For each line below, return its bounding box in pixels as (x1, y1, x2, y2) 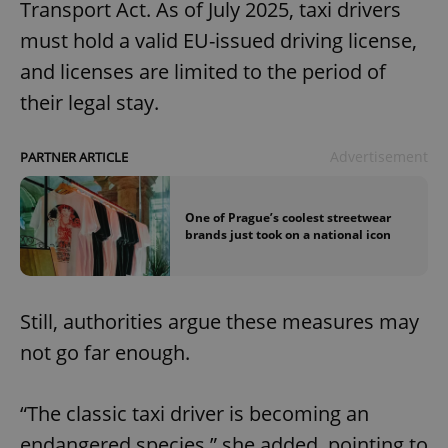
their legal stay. (20, 88, 159, 116)
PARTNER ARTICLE (20, 147, 128, 166)
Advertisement (330, 146, 428, 166)
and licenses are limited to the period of (20, 57, 386, 85)
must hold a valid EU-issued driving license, (20, 26, 417, 54)
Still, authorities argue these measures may (20, 308, 419, 336)
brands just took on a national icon (185, 225, 391, 243)
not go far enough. (20, 339, 190, 367)
